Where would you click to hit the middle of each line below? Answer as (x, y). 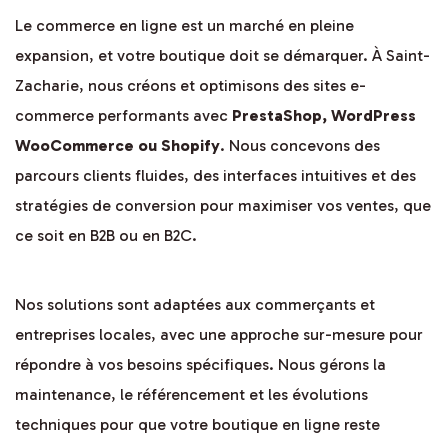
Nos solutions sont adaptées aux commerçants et (195, 305)
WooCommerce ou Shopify (117, 146)
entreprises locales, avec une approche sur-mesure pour (219, 335)
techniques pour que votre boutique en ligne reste (197, 425)
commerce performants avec (123, 116)
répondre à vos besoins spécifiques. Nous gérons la (200, 365)
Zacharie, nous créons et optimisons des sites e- (190, 86)
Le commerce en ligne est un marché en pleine (184, 26)
